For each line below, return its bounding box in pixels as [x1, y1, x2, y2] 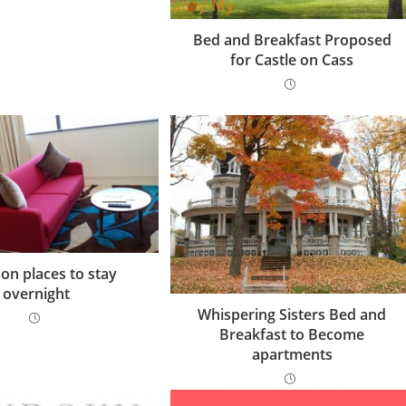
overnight [3, 284, 71, 304]
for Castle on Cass [230, 50, 354, 70]
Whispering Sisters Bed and [198, 304, 387, 325]
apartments [251, 344, 333, 365]
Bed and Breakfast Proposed [192, 30, 391, 50]
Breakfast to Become [219, 324, 365, 345]
